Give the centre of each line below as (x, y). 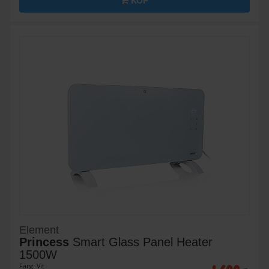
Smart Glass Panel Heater (141, 242)
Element (39, 230)
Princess (44, 242)
